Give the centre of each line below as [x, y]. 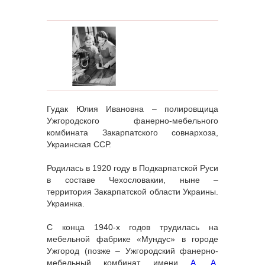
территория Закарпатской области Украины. [132, 192]
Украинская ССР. [79, 145]
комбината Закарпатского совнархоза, [132, 133]
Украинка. [66, 204]
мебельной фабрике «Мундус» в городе [132, 239]
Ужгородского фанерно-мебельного [132, 121]
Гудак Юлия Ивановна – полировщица [132, 109]
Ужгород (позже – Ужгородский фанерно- [132, 251]
